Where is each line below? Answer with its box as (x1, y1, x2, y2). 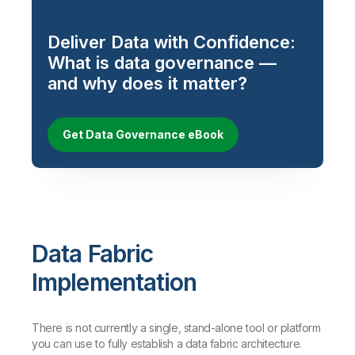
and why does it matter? (48, 73, 247, 94)
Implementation (32, 268, 197, 297)
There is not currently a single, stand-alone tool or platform (32, 321, 321, 335)
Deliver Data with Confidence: (48, 32, 296, 53)
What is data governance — (48, 52, 277, 74)
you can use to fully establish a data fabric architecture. (32, 337, 302, 351)
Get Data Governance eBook (63, 128, 223, 142)
